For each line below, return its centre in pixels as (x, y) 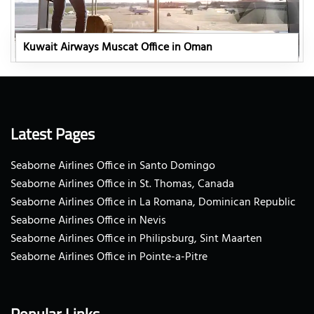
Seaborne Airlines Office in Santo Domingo (113, 166)
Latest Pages (53, 134)
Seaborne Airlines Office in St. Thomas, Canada (122, 184)
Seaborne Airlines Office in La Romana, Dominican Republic (153, 202)
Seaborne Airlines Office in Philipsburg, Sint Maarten (136, 239)
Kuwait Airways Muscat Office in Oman (118, 47)
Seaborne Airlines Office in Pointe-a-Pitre (109, 257)
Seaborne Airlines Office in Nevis (88, 220)
